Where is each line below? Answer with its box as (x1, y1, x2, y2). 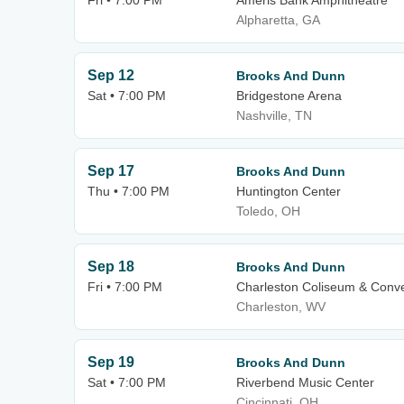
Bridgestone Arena (236, 88, 342, 103)
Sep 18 (87, 259, 134, 274)
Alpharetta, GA (236, 13, 320, 27)
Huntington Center (236, 184, 341, 198)
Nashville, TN (236, 108, 312, 123)
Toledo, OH (236, 204, 300, 218)
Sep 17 (87, 163, 134, 179)
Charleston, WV (236, 299, 326, 314)
